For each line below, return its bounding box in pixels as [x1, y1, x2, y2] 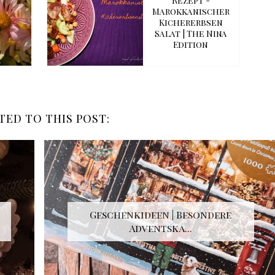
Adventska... [129, 222, 193, 235]
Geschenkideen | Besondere [90, 208, 232, 222]
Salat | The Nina [154, 28, 227, 40]
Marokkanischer [152, 6, 230, 18]
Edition [173, 39, 209, 51]
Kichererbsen [158, 17, 223, 29]
